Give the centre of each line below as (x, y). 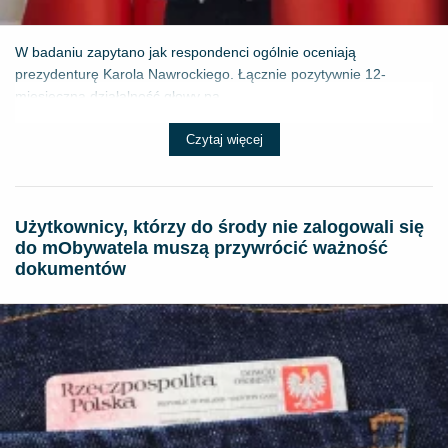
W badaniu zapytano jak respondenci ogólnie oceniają (185, 51)
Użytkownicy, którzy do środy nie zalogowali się (219, 226)
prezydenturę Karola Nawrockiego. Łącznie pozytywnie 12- (200, 73)
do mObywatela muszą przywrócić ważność (201, 247)
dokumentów (70, 268)
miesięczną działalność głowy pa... (123, 95)
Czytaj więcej (224, 139)
